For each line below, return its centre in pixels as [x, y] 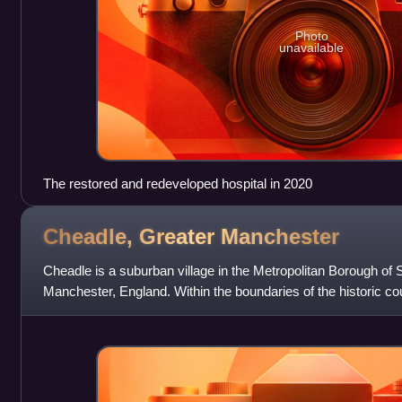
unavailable [312, 47]
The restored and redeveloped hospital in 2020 [177, 184]
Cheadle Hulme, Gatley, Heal [127, 312]
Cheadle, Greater [131, 236]
